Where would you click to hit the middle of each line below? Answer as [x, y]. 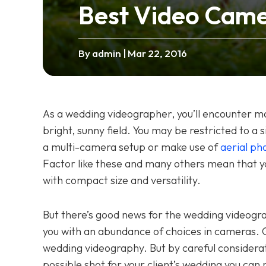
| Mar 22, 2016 [154, 53]
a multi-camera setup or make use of [132, 147]
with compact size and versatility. [122, 180]
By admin [100, 53]
